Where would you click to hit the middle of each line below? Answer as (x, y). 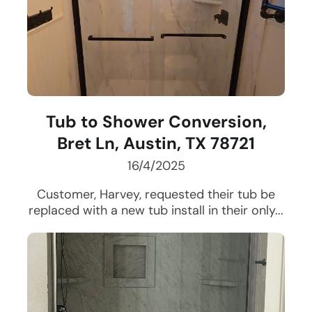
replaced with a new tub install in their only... (156, 211)
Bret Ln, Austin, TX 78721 (156, 143)
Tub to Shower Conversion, (156, 122)
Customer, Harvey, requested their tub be (156, 195)
